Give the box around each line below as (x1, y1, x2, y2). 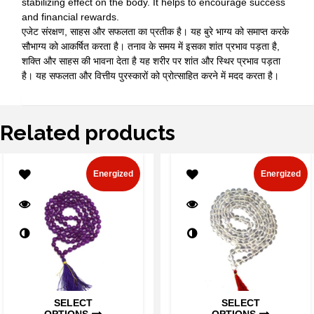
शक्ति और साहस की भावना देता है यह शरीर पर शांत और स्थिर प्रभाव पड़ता (22, 55, 280, 67)
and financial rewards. (22, 11, 119, 23)
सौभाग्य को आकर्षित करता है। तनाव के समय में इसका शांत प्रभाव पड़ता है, (22, 41, 280, 53)
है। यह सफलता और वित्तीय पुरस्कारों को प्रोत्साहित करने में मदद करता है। (22, 70, 279, 82)
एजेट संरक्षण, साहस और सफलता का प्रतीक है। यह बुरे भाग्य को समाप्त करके (22, 26, 289, 38)
